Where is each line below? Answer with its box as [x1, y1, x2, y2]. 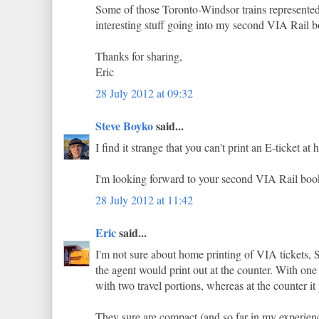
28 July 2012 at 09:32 [95, 85, 193, 100]
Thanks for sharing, [95, 48, 182, 63]
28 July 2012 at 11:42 [95, 192, 193, 207]
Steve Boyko [95, 117, 153, 134]
